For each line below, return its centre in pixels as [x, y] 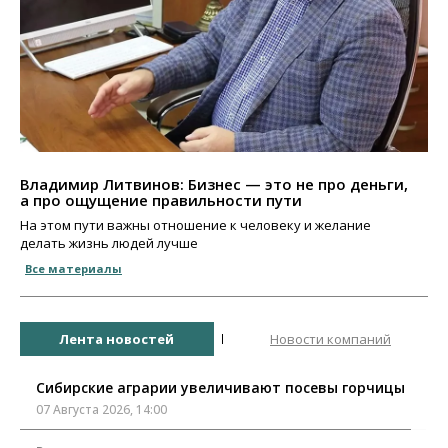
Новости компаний [330, 338]
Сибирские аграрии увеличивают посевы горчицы [220, 388]
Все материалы [73, 269]
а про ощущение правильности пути [161, 200]
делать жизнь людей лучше [109, 243]
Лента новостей [116, 338]
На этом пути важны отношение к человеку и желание [195, 225]
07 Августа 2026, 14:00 [101, 410]
